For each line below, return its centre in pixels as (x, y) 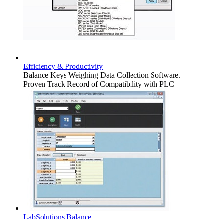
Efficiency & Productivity (63, 66)
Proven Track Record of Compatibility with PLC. (100, 84)
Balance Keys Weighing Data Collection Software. (102, 75)
